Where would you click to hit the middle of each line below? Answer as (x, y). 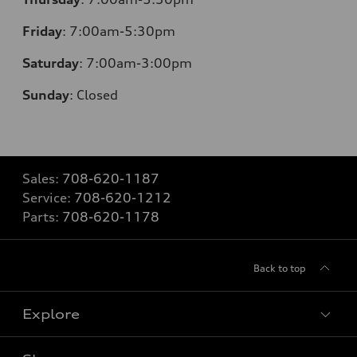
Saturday (51, 63)
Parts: (42, 217)
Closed (97, 95)
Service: (48, 198)
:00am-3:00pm (143, 63)
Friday (42, 31)
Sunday (46, 95)
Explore (51, 314)
